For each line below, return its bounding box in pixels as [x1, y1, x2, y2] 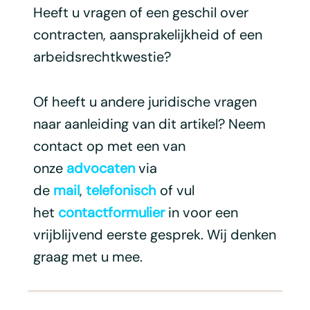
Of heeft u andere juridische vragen [33, 92, 257, 111]
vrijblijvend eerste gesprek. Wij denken [33, 225, 276, 244]
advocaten [66, 158, 135, 177]
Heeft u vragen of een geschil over [33, 3, 248, 21]
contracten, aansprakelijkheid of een [33, 25, 262, 44]
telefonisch [85, 181, 156, 199]
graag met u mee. [33, 247, 143, 266]
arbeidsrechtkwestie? [33, 47, 171, 66]
